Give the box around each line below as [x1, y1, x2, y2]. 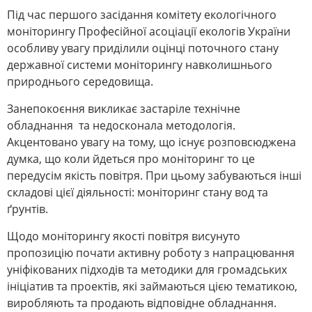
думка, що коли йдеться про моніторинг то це [7, 151, 255, 167]
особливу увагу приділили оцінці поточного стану [7, 40, 279, 56]
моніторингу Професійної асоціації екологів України [7, 24, 290, 40]
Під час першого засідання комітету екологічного [7, 7, 276, 23]
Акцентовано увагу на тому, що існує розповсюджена [7, 134, 296, 150]
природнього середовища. [7, 74, 153, 90]
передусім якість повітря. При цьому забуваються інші [7, 168, 302, 184]
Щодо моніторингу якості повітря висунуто [7, 228, 240, 244]
